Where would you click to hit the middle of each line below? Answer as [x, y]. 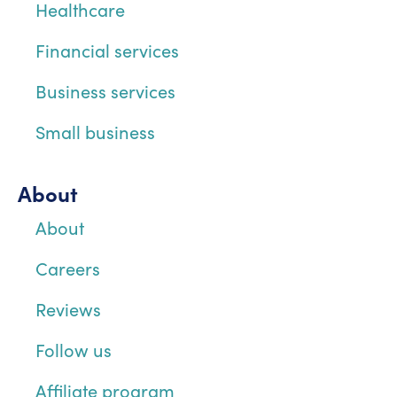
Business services [105, 90]
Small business [95, 131]
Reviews [68, 308]
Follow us [74, 349]
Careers [68, 268]
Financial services [107, 50]
